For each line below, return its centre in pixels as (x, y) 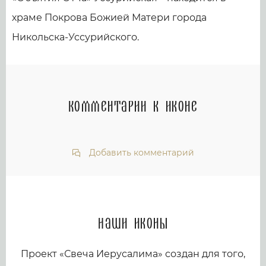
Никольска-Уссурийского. (75, 37)
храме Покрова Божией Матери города (109, 17)
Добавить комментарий (140, 152)
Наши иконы (133, 224)
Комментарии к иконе (133, 107)
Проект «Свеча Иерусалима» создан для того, (133, 254)
